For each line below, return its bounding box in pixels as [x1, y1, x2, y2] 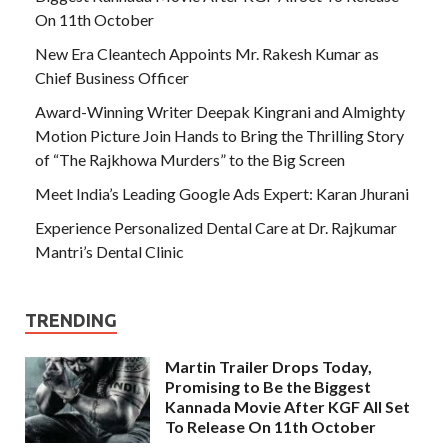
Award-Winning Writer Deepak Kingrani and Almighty [35, 101, 405, 121]
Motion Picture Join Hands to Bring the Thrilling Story [35, 125, 404, 145]
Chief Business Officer [35, 67, 189, 87]
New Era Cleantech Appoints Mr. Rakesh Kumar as [35, 43, 379, 63]
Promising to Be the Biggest [165, 376, 371, 396]
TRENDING [25, 309, 117, 330]
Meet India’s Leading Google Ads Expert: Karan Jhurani [35, 183, 409, 203]
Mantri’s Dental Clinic [35, 241, 184, 261]
